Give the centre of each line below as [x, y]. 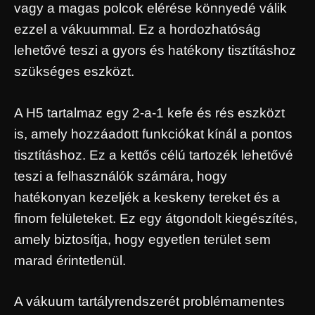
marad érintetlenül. [70, 260]
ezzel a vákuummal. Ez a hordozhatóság [137, 30]
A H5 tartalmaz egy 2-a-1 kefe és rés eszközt [149, 112]
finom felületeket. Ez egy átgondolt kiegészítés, [156, 218]
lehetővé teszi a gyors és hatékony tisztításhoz [155, 51]
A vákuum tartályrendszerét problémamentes [149, 302]
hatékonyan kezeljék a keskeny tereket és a [147, 197]
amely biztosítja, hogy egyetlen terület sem [142, 239]
